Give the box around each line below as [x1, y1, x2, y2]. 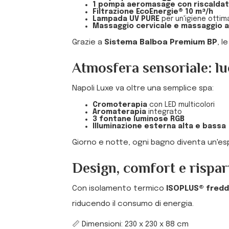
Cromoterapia [93, 101, 147, 108]
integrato [146, 108, 182, 116]
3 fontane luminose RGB [93, 116, 185, 123]
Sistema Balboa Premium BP [104, 38, 217, 47]
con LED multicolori [147, 101, 215, 108]
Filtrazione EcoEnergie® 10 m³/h [93, 8, 213, 15]
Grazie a [72, 38, 104, 47]
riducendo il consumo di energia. [72, 200, 194, 208]
